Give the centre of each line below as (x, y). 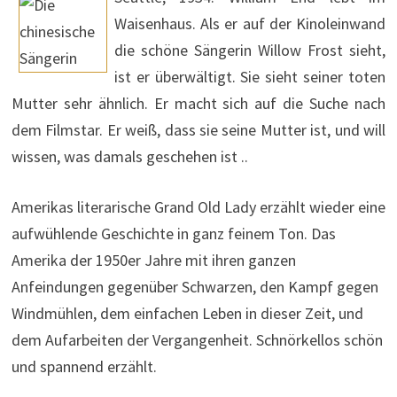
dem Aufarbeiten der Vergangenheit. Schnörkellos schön (197, 340)
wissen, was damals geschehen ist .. (129, 157)
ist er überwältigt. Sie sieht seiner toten (250, 77)
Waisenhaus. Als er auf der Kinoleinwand (250, 24)
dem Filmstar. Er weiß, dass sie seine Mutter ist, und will (198, 130)
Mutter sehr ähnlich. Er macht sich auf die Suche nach (198, 104)
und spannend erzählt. (84, 367)
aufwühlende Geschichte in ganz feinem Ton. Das (173, 234)
